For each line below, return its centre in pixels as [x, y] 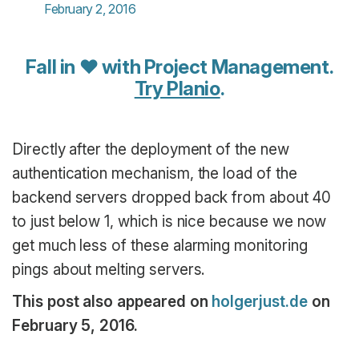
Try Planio [177, 89]
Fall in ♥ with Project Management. [179, 67]
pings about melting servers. [109, 270]
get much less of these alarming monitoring [160, 246]
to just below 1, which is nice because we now [169, 222]
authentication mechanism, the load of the [155, 174]
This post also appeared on [112, 301]
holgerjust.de [260, 301]
